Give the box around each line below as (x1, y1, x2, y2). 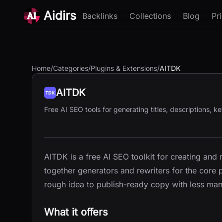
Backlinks (82, 11, 117, 21)
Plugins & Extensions (91, 64, 157, 72)
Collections (129, 11, 171, 21)
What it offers (44, 206, 108, 218)
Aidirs (44, 8, 76, 23)
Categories (53, 64, 88, 72)
